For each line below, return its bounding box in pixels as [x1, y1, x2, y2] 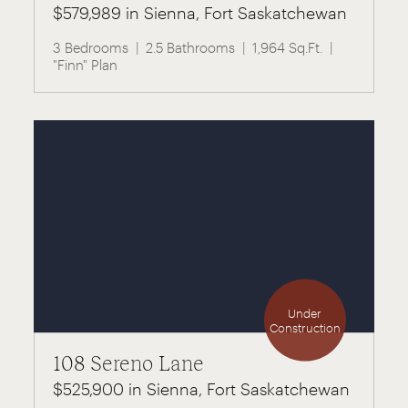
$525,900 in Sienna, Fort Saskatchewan [53, 378, 351, 399]
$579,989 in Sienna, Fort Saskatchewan [53, 3, 348, 24]
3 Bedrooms [53, 39, 129, 56]
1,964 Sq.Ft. [252, 39, 323, 56]
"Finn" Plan [53, 56, 118, 74]
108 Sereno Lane [53, 351, 205, 375]
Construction [269, 320, 341, 335]
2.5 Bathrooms [146, 39, 236, 56]
